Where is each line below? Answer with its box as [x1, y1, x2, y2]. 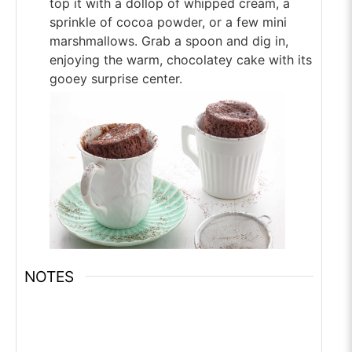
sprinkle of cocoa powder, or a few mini [49, 13, 287, 30]
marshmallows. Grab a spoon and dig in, [49, 32, 288, 49]
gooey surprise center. [49, 70, 182, 86]
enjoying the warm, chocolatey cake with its [49, 51, 312, 68]
